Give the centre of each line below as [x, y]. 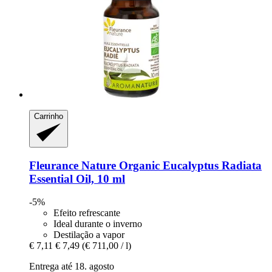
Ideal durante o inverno [98, 224]
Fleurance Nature [73, 165]
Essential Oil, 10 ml [77, 178]
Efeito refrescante [87, 213]
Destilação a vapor [89, 235]
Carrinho [49, 117]
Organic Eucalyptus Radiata [189, 165]
